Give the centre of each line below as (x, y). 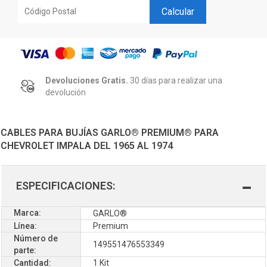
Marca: (27, 212)
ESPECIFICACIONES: (66, 185)
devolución (66, 92)
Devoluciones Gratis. (87, 80)
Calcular (178, 11)
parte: (25, 250)
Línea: (25, 226)
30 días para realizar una (176, 80)
